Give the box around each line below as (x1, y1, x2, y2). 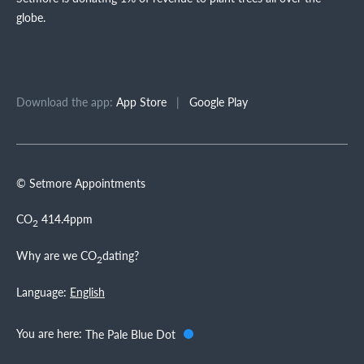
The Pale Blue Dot (85, 326, 175, 343)
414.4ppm (38, 210, 93, 227)
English (70, 283, 105, 300)
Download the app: (16, 93, 116, 110)
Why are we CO (16, 246, 97, 263)
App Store (116, 93, 167, 110)
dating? (102, 246, 139, 263)
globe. (16, 8, 45, 25)
